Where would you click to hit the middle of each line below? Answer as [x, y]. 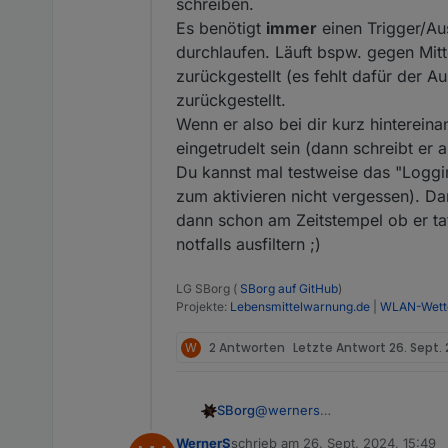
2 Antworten [247, 347]
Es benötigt [221, 28]
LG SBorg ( [208, 289]
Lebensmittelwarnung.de [300, 307]
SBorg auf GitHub [289, 289]
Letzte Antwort [341, 347]
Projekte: [203, 307]
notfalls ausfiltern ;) [248, 244]
